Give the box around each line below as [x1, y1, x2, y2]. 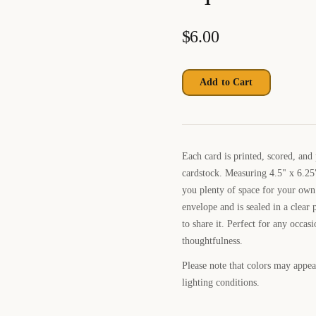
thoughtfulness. [181, 234, 243, 246]
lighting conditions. [181, 276, 260, 288]
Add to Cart [200, 76, 253, 87]
